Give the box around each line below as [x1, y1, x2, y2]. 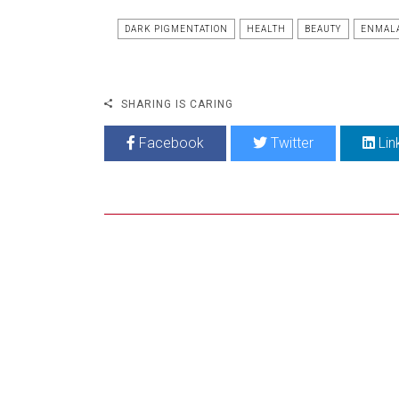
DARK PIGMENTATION [125, 24, 228, 35]
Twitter [267, 134, 313, 152]
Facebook [135, 134, 204, 152]
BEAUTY [305, 24, 342, 35]
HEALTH [247, 24, 286, 35]
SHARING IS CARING [118, 98, 233, 111]
